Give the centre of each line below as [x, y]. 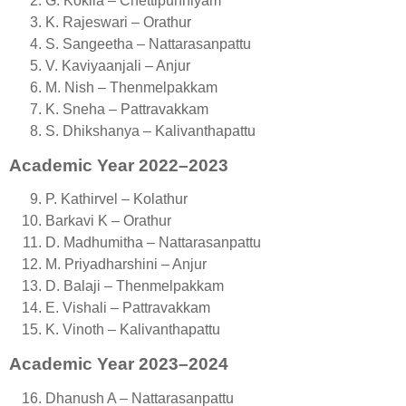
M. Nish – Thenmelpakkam [131, 87]
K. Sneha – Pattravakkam [127, 109]
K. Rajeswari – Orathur [118, 23]
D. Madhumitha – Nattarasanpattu [153, 243]
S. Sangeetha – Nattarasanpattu [148, 43]
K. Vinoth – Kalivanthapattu [133, 330]
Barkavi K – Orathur [108, 221]
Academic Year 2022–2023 [119, 165]
